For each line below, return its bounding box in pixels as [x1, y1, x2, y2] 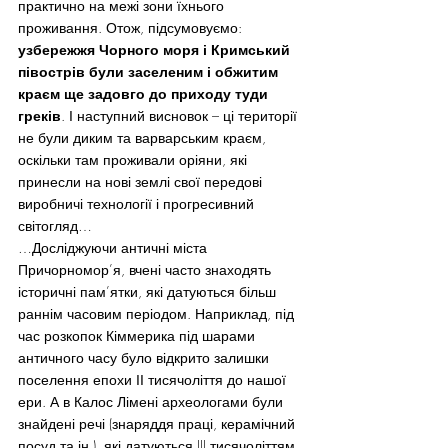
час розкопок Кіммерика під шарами [18, 325, 259, 345]
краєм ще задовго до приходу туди [18, 83, 272, 103]
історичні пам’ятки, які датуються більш [18, 281, 280, 301]
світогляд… [18, 215, 92, 235]
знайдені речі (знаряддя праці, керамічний [18, 413, 299, 433]
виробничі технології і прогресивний [18, 193, 258, 213]
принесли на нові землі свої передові [18, 171, 266, 191]
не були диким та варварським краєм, [18, 127, 270, 147]
